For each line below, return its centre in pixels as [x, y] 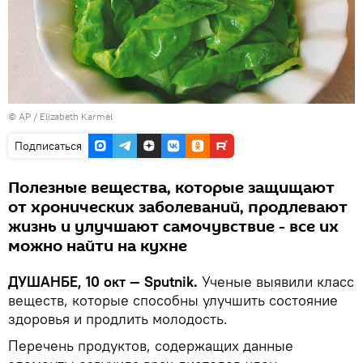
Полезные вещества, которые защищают [171, 188]
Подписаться [48, 145]
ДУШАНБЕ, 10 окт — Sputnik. [105, 281]
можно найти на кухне [98, 246]
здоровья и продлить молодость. [118, 318]
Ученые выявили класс [278, 281]
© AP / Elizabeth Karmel [60, 116]
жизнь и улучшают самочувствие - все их [173, 226]
